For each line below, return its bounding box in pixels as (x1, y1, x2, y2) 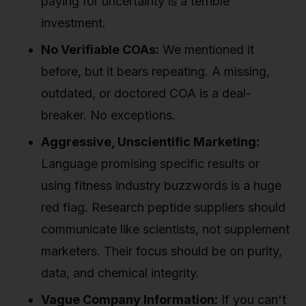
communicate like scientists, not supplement (41, 222, 290, 237)
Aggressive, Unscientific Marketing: (41, 135, 260, 150)
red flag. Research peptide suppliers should (41, 200, 286, 215)
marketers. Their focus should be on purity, (41, 244, 282, 259)
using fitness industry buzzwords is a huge (41, 178, 281, 193)
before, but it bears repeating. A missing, (41, 64, 270, 79)
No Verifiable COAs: (41, 42, 159, 57)
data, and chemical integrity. (41, 266, 199, 281)
